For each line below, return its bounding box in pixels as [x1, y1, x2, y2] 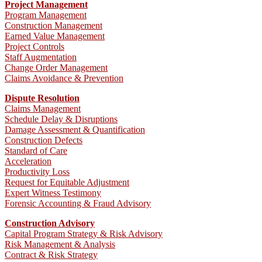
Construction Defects [5, 135, 82, 145]
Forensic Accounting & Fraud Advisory [5, 198, 151, 208]
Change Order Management [5, 63, 108, 73]
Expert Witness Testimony [5, 188, 101, 198]
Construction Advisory [5, 218, 95, 228]
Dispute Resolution [5, 93, 80, 103]
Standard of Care [5, 146, 67, 156]
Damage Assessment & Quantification [5, 125, 145, 135]
